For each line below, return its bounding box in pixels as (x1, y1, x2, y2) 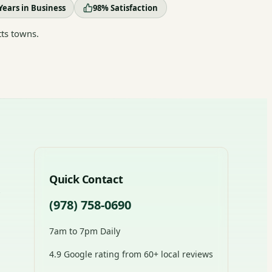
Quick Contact (49, 172, 123, 187)
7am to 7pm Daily (49, 225, 120, 237)
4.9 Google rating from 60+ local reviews (49, 248, 213, 260)
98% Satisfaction (92, 2, 158, 13)
